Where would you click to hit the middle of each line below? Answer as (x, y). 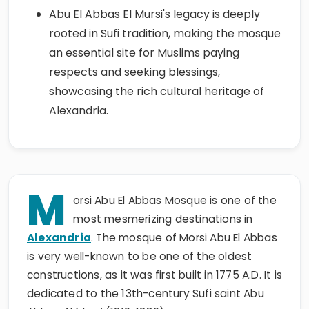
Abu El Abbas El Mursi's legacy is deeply (154, 14)
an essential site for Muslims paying (144, 53)
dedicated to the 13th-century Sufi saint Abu (146, 293)
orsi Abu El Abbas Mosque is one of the (175, 200)
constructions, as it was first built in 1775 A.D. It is (155, 275)
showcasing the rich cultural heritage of (157, 91)
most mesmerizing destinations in (163, 219)
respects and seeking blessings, (134, 72)
